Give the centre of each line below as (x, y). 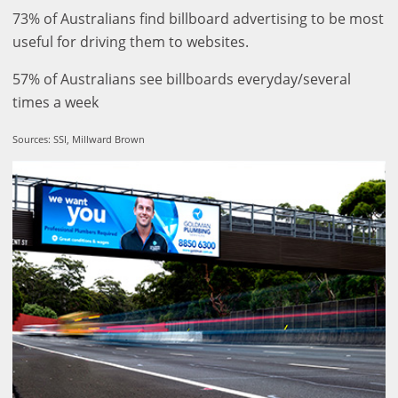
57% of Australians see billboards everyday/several (182, 80)
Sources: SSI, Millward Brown (79, 139)
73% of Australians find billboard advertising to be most (198, 19)
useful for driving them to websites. (131, 42)
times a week (56, 103)
